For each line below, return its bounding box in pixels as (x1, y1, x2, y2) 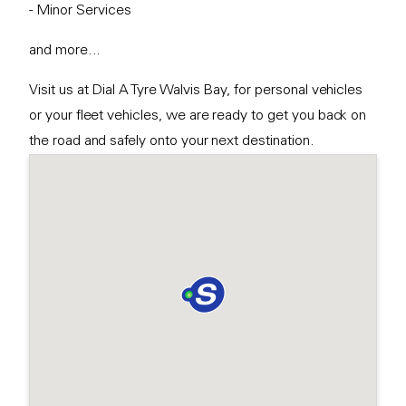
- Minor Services (29, 4, 136, 17)
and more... (29, 43, 105, 57)
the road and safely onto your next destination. (29, 134, 318, 148)
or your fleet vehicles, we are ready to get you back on (29, 109, 367, 122)
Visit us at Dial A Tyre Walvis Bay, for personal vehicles (29, 83, 363, 97)
